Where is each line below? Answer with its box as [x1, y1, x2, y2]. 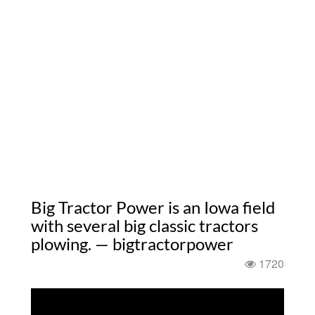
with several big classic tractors [31, 215, 258, 236]
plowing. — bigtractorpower [31, 233, 233, 254]
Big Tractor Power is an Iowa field [31, 197, 275, 217]
